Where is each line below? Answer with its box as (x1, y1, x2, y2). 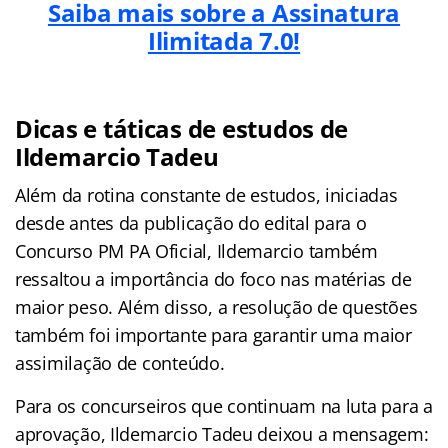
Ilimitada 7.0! (147, 23, 301, 57)
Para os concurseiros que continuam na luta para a (15, 393, 433, 418)
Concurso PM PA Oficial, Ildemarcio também (15, 238, 378, 263)
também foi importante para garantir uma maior (15, 322, 412, 347)
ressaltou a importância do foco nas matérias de (15, 266, 412, 291)
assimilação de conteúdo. (15, 350, 225, 375)
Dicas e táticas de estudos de (15, 111, 349, 145)
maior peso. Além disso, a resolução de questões (15, 294, 418, 319)
